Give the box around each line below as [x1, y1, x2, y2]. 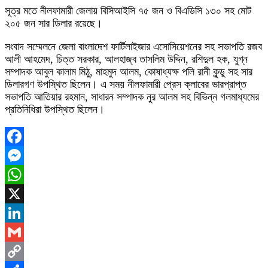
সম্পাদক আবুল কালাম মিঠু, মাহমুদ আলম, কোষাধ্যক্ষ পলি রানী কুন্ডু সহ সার [5, 66, 252, 78]
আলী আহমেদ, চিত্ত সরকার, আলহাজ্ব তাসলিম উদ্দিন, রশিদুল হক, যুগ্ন [5, 53, 248, 65]
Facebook [5, 150, 47, 162]
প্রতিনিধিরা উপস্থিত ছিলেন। [5, 103, 105, 115]
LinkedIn [5, 226, 44, 238]
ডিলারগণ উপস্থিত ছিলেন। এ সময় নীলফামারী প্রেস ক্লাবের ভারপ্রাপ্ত [5, 78, 246, 90]
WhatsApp [5, 188, 51, 200]
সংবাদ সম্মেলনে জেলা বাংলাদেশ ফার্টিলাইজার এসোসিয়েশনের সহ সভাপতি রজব [5, 41, 262, 53]
